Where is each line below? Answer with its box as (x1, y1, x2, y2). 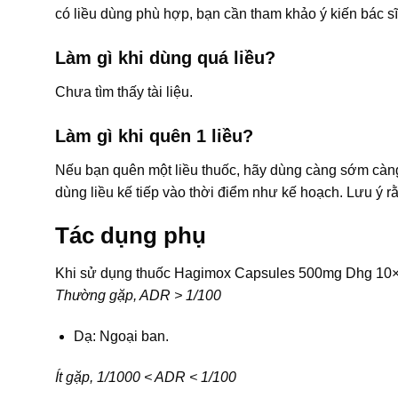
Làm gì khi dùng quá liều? (55, 47, 275, 68)
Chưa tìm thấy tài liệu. (55, 84, 193, 99)
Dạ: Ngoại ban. (73, 329, 169, 345)
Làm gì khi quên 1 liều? (55, 125, 253, 146)
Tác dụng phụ (55, 223, 206, 249)
